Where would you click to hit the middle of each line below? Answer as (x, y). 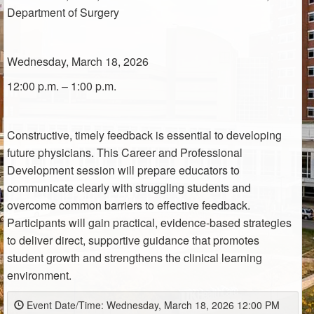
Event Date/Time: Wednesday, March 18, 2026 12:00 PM (152, 305)
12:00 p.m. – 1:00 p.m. (62, 86)
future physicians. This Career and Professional (125, 152)
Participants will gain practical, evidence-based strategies (149, 223)
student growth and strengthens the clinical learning (135, 258)
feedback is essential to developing (193, 135)
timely (90, 135)
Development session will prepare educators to (123, 170)
